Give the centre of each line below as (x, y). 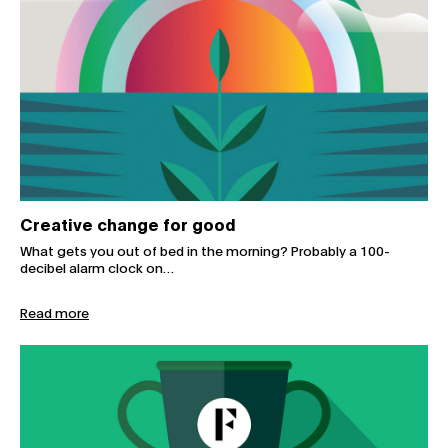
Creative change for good (128, 224)
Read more (54, 312)
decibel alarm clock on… (97, 267)
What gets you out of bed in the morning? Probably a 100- (205, 250)
